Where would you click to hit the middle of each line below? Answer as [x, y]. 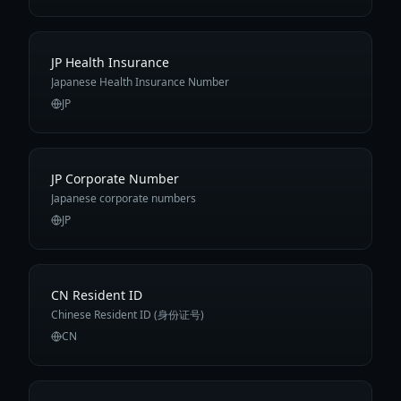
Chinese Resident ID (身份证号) [128, 315]
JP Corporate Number [115, 179]
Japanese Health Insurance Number [140, 82]
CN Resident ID [97, 295]
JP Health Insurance [110, 62]
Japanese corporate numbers [124, 198]
